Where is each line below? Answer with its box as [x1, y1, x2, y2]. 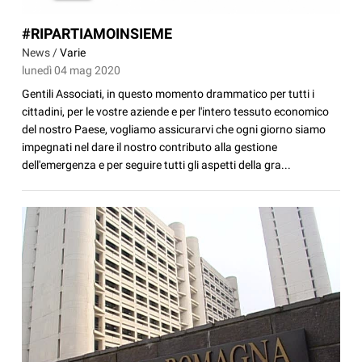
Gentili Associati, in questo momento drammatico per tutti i [22, 86, 315, 100]
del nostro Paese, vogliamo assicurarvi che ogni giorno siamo [22, 122, 326, 136]
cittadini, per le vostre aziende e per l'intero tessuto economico [22, 104, 330, 118]
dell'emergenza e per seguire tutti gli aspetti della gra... [22, 158, 292, 171]
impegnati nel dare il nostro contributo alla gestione [22, 140, 278, 154]
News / [22, 45, 61, 59]
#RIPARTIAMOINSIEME [22, 24, 173, 42]
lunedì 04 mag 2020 [22, 63, 121, 77]
